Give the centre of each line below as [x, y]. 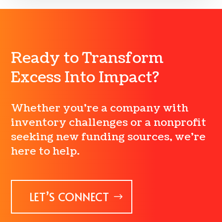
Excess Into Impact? [85, 77]
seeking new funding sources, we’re [109, 137]
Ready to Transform [87, 58]
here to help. [46, 151]
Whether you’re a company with [100, 108]
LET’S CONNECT [69, 196]
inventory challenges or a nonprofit [109, 122]
